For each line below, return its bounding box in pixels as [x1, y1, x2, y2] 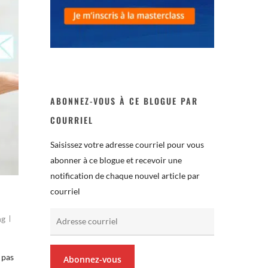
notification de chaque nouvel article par [50, 170, 200, 181]
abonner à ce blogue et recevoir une [50, 154, 182, 165]
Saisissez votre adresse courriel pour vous [50, 139, 205, 150]
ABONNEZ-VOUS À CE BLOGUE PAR [50, 94, 199, 107]
